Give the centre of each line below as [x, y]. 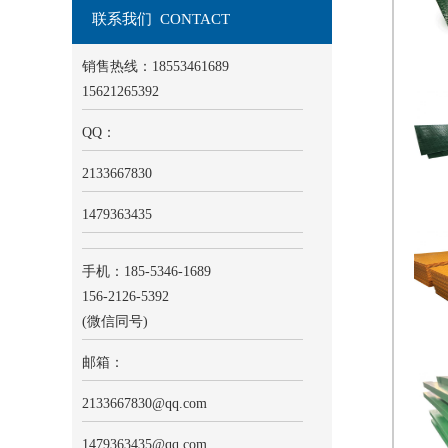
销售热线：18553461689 [155, 66]
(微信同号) [115, 321]
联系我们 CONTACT [161, 18]
